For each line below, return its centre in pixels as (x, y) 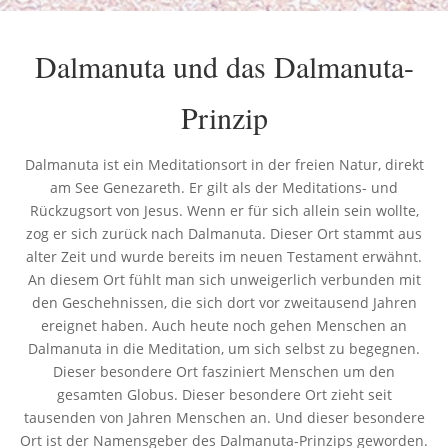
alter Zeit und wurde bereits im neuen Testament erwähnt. (224, 256)
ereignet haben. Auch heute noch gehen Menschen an (224, 325)
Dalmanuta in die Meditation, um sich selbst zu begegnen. (224, 348)
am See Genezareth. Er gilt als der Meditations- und (224, 187)
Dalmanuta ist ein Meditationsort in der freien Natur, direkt (224, 164)
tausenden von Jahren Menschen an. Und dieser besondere (224, 417)
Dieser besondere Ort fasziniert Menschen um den (224, 371)
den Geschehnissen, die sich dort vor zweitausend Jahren (224, 302)
